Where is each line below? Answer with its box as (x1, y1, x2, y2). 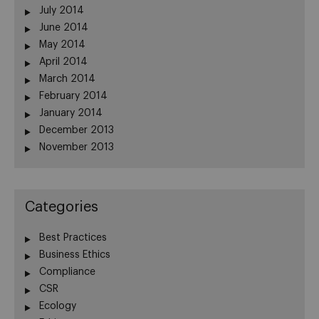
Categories (25, 199, 98, 214)
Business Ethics (39, 249, 110, 260)
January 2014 (39, 108, 103, 118)
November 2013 (39, 142, 114, 152)
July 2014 (39, 5, 84, 16)
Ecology (39, 300, 76, 311)
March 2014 (39, 73, 95, 84)
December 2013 (39, 125, 114, 135)
